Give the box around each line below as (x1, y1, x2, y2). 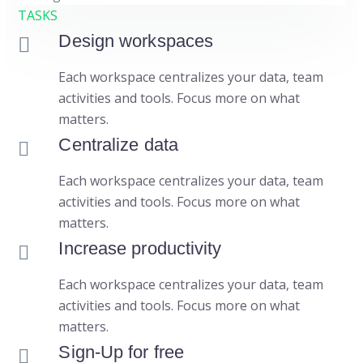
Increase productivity (58, 238, 222, 259)
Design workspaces (58, 31, 214, 52)
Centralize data (58, 135, 178, 156)
